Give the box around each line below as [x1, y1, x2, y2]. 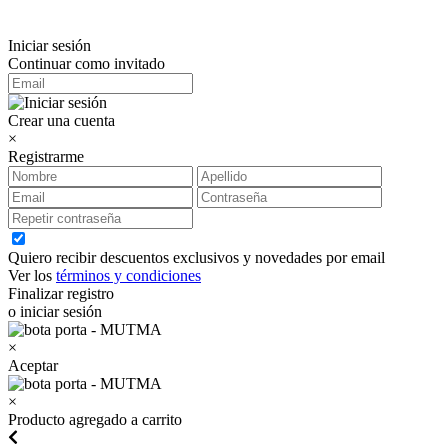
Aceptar [8, 357, 58, 374]
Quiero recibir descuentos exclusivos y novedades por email [8, 249, 385, 266]
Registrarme [8, 148, 84, 165]
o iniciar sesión [8, 303, 102, 320]
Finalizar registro [8, 285, 114, 302]
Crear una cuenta [8, 112, 115, 129]
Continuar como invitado [8, 55, 165, 72]
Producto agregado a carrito [8, 411, 182, 428]
